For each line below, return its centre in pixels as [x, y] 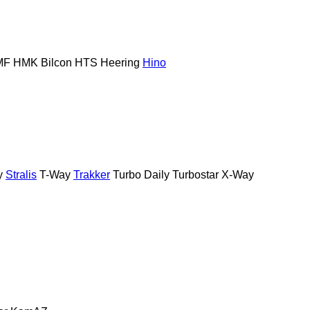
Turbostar [195, 174]
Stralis [21, 174]
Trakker [92, 174]
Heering [120, 62]
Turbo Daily [141, 174]
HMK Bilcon [43, 62]
